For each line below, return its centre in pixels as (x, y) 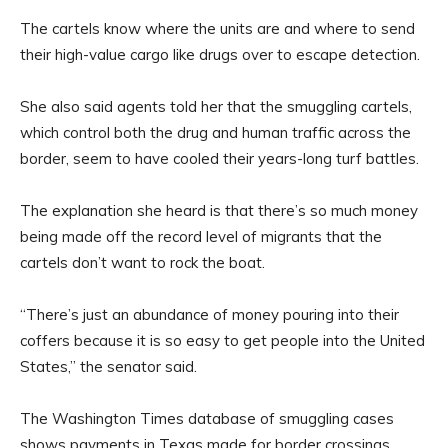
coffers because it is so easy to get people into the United (222, 341)
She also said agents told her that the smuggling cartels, (216, 107)
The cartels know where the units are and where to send (217, 29)
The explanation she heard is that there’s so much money (219, 211)
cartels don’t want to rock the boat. (142, 263)
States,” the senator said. (108, 367)
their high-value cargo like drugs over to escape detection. (220, 55)
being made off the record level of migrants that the (201, 237)
